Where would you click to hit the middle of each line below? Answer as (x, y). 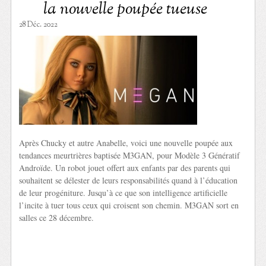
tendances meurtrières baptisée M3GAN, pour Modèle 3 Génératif (130, 155)
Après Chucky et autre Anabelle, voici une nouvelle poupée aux (126, 142)
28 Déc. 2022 (39, 25)
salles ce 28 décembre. (57, 217)
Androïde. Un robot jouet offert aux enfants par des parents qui (125, 167)
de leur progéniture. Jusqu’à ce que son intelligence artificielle (123, 192)
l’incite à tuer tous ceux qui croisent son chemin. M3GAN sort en (129, 205)
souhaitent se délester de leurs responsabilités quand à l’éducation (129, 180)
